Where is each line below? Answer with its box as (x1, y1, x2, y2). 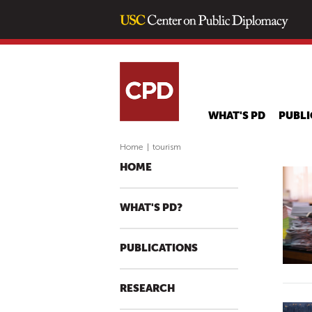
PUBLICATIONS (120, 242, 198, 254)
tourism (153, 142, 181, 152)
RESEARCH (120, 283, 175, 295)
